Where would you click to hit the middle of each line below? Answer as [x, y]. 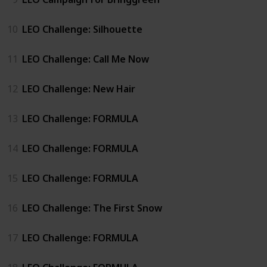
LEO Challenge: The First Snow [92, 208]
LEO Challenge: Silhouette [82, 29]
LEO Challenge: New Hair [79, 89]
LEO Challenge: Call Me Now [86, 59]
